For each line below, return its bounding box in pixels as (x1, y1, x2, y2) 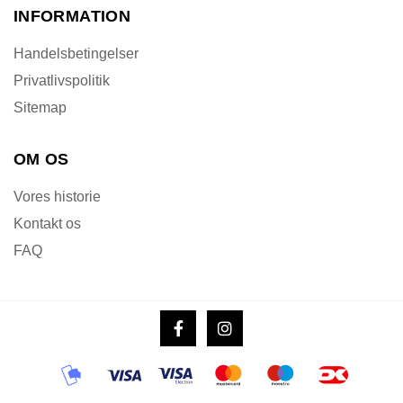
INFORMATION (13, 7, 130, 26)
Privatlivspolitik (13, 73, 110, 89)
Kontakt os (13, 216, 81, 232)
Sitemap (13, 100, 67, 116)
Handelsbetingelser (13, 46, 139, 62)
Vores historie (13, 189, 101, 205)
